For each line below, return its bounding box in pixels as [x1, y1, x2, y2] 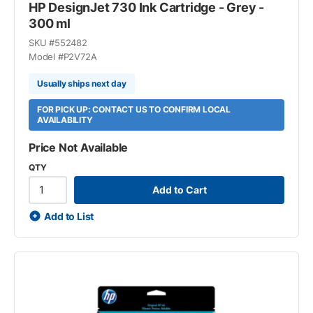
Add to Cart [152, 184, 207, 196]
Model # [29, 50, 64, 62]
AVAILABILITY [37, 115, 93, 125]
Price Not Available [29, 140, 129, 154]
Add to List [44, 210, 94, 222]
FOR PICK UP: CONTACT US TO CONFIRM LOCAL [37, 104, 231, 115]
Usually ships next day [37, 78, 126, 89]
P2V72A [63, 50, 97, 62]
